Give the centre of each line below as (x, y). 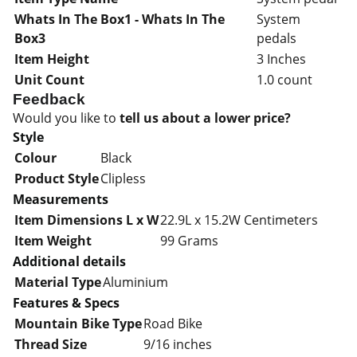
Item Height (52, 59)
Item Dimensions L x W (86, 220)
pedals (277, 38)
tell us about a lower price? (205, 118)
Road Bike (173, 324)
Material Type (58, 282)
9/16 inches (178, 344)
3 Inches (281, 59)
